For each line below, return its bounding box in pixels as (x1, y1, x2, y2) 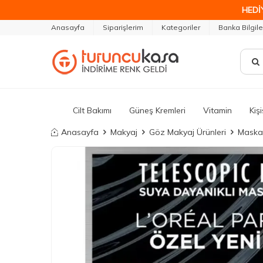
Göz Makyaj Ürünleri (149, 127, 226, 137)
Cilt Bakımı (73, 104, 112, 116)
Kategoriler (161, 23, 200, 32)
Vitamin (203, 104, 232, 116)
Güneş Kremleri (129, 104, 186, 116)
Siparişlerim (103, 23, 143, 32)
